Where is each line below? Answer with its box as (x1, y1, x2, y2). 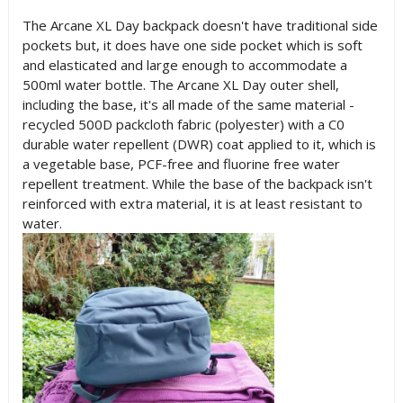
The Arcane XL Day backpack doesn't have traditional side (22, 16, 378, 34)
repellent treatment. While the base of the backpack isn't (22, 175, 372, 193)
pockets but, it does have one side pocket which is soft (22, 36, 363, 54)
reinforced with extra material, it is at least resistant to (22, 194, 363, 212)
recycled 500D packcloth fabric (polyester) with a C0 (22, 115, 345, 133)
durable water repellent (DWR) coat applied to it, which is (22, 135, 376, 153)
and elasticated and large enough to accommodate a (22, 56, 347, 74)
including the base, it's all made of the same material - (22, 95, 354, 113)
